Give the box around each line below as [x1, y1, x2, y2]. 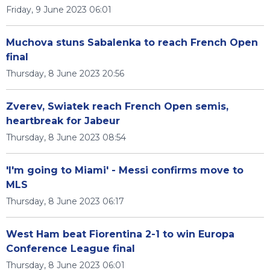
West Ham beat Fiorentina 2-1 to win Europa [6, 228, 234, 240]
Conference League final [6, 243, 135, 254]
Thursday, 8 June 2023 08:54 [6, 132, 126, 143]
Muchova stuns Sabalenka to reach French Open [6, 37, 258, 48]
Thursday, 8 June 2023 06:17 [6, 196, 124, 207]
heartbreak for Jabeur [6, 115, 120, 127]
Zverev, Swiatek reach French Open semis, [6, 101, 228, 112]
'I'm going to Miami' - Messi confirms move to [6, 165, 243, 176]
